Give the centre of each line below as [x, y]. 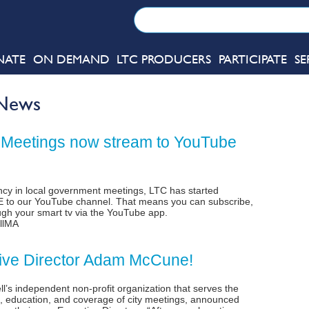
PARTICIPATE [253, 59]
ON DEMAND [71, 59]
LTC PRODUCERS [164, 59]
